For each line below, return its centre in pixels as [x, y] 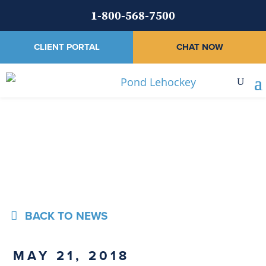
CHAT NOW [199, 47]
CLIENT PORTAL [66, 47]
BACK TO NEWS [66, 216]
